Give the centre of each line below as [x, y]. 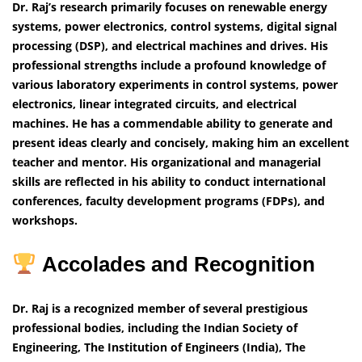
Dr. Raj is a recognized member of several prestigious [160, 309]
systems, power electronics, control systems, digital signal [175, 27]
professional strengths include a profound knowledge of [169, 65]
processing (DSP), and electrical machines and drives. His [170, 46]
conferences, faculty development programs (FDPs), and [168, 201]
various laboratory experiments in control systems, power [175, 85]
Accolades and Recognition [175, 265]
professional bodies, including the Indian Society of [155, 328]
